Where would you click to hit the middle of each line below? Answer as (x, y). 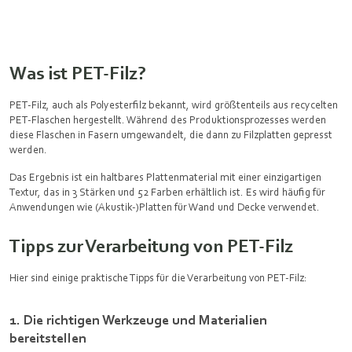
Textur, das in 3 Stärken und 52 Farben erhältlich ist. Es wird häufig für (167, 192)
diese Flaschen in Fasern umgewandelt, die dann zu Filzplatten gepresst (171, 134)
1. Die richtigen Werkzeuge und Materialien (138, 319)
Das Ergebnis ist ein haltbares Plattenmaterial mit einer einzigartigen (165, 177)
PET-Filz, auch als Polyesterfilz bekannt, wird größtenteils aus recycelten (174, 104)
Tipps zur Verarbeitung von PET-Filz (151, 246)
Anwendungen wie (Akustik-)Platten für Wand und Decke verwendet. (165, 207)
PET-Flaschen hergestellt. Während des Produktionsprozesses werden (168, 119)
